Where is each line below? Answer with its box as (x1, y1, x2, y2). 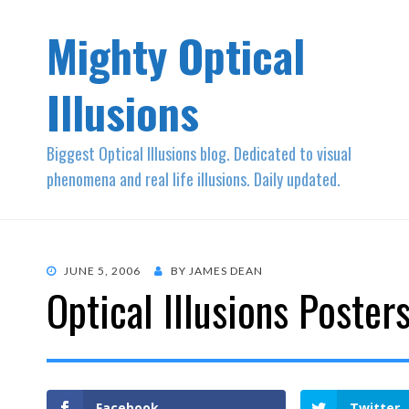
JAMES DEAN (189, 264, 263, 278)
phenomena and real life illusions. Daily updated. (47, 167, 341, 191)
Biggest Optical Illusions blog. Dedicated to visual (47, 142, 351, 165)
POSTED (46, 263, 92, 277)
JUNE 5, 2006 (64, 264, 141, 278)
